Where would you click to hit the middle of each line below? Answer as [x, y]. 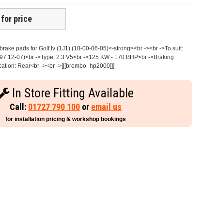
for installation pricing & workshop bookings [66, 119]
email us [107, 107]
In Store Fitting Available [72, 93]
